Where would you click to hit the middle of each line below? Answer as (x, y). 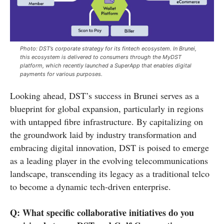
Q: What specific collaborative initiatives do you (102, 212)
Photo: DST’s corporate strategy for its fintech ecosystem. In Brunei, (108, 48)
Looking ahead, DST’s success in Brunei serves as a (104, 95)
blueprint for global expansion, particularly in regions (107, 108)
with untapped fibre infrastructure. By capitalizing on (106, 121)
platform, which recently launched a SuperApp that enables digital (106, 65)
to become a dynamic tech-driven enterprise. (90, 186)
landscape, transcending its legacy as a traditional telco (110, 173)
